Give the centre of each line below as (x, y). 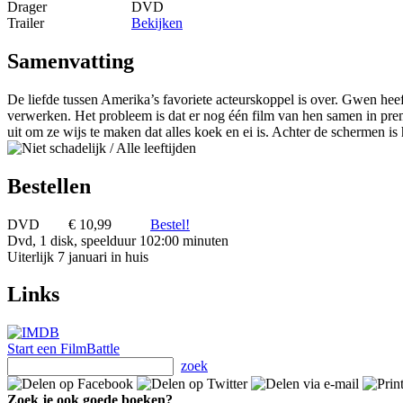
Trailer (26, 22)
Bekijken (157, 22)
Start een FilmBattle (63, 349)
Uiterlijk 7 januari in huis (78, 256)
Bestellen (49, 186)
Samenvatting (71, 61)
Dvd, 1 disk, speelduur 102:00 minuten (118, 240)
